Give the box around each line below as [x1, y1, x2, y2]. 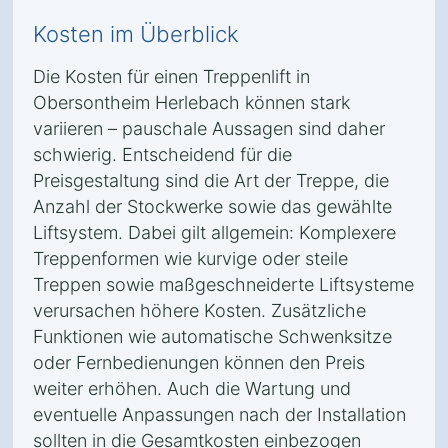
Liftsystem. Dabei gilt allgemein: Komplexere [33, 222, 396, 243]
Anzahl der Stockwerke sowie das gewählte [33, 196, 392, 217]
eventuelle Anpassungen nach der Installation [33, 404, 406, 425]
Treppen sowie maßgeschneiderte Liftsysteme [33, 274, 414, 295]
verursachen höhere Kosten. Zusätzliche [33, 300, 366, 321]
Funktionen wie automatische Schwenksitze [33, 326, 392, 347]
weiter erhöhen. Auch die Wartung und [33, 378, 351, 399]
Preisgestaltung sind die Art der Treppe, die [33, 170, 389, 191]
